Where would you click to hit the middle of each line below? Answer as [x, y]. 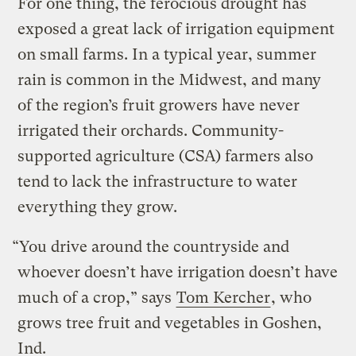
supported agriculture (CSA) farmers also [166, 156]
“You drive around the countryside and [151, 246]
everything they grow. [98, 207]
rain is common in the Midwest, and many [170, 79]
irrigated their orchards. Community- [151, 130]
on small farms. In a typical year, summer [167, 54]
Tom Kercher [224, 297]
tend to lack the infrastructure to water [158, 181]
